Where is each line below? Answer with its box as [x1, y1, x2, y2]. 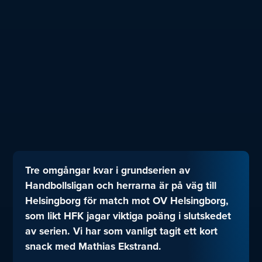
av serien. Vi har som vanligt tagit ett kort [25, 223, 218, 239]
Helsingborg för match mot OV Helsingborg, [25, 193, 229, 209]
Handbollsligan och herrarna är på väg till [25, 178, 216, 194]
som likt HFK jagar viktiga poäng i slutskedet [25, 208, 231, 224]
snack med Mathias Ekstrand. [25, 239, 161, 254]
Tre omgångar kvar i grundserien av [25, 163, 190, 178]
